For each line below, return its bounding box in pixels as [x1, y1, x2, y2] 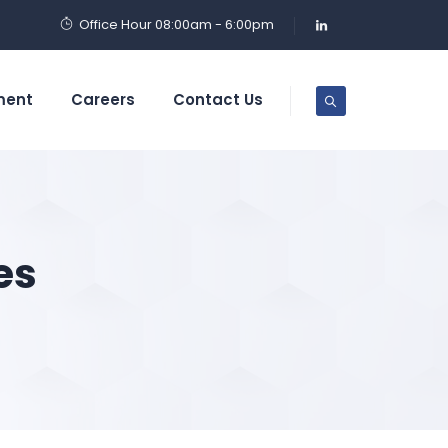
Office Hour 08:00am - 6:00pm [79, 15, 274, 34]
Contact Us [173, 89, 263, 110]
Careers [71, 89, 135, 110]
